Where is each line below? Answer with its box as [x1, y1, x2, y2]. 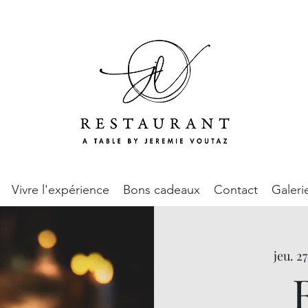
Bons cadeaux [122, 182, 200, 197]
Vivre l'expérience [11, 182, 109, 197]
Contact [213, 182, 258, 197]
